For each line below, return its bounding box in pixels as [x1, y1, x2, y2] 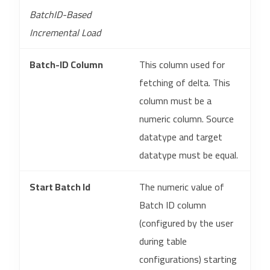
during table [139, 232, 187, 250]
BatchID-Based [30, 5, 91, 24]
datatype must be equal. [139, 146, 238, 164]
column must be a [139, 92, 212, 110]
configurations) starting [139, 250, 237, 268]
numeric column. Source [139, 110, 234, 128]
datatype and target [139, 128, 222, 146]
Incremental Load [30, 24, 101, 42]
